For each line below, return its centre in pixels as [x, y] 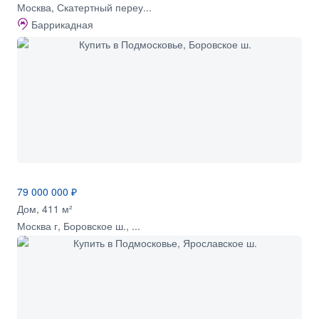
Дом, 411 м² [45, 208]
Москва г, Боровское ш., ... [79, 225]
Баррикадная [62, 24]
